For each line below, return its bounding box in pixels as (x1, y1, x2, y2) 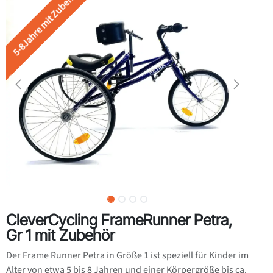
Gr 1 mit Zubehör (6, 226, 115, 244)
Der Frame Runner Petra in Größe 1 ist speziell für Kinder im (6, 249, 249, 262)
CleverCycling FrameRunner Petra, (6, 211, 232, 229)
